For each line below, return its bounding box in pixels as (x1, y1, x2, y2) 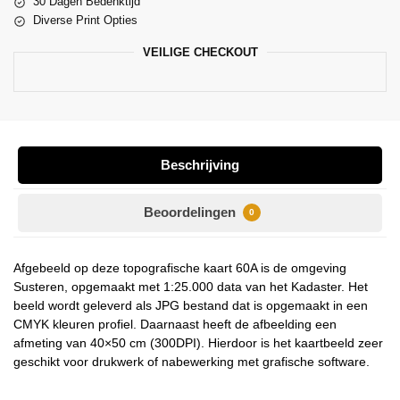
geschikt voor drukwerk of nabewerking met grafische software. (13, 354, 370, 370)
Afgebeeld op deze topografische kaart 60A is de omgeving (13, 261, 346, 276)
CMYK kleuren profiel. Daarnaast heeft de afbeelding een (13, 317, 337, 332)
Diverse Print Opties (33, 13, 137, 28)
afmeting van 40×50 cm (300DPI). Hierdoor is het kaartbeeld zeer (13, 336, 383, 351)
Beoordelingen (143, 204, 239, 221)
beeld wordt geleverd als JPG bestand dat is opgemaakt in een (13, 298, 368, 313)
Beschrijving (161, 157, 239, 173)
